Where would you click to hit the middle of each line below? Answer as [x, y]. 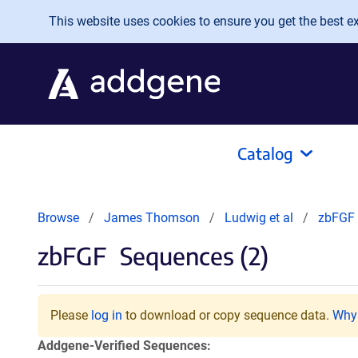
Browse [58, 218]
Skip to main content [78, 17]
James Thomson [152, 218]
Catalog [265, 153]
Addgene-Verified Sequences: [124, 346]
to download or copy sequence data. [227, 315]
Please [71, 315]
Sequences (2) [191, 256]
